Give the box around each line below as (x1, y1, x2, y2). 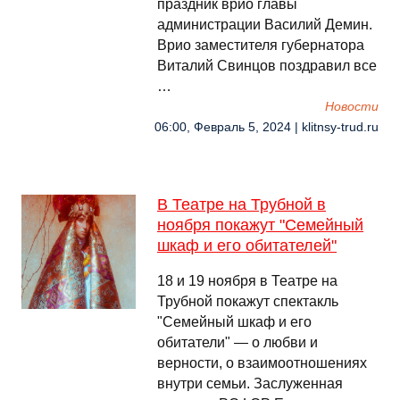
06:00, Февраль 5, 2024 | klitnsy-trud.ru (154, 121, 379, 134)
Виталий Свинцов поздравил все (157, 58, 377, 73)
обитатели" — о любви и (157, 335, 318, 350)
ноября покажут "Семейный (157, 216, 363, 234)
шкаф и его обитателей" (157, 237, 337, 254)
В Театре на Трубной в (157, 196, 326, 213)
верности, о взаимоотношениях (157, 355, 367, 371)
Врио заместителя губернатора (157, 37, 364, 53)
